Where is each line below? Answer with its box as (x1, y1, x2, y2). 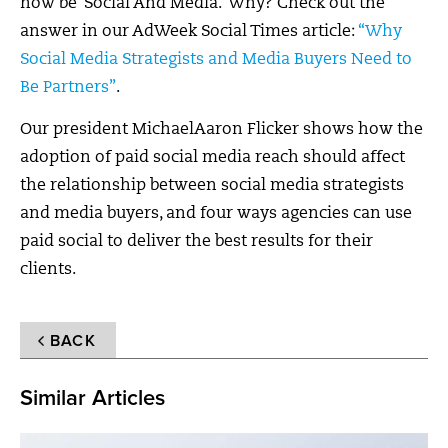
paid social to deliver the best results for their (20, 234, 373, 250)
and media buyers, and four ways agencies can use (20, 206, 412, 222)
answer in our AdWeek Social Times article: (20, 24, 358, 40)
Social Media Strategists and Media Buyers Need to (20, 52, 412, 68)
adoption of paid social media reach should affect (20, 150, 405, 166)
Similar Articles (20, 385, 165, 411)
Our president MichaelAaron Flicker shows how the (20, 122, 423, 138)
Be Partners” (20, 80, 116, 96)
